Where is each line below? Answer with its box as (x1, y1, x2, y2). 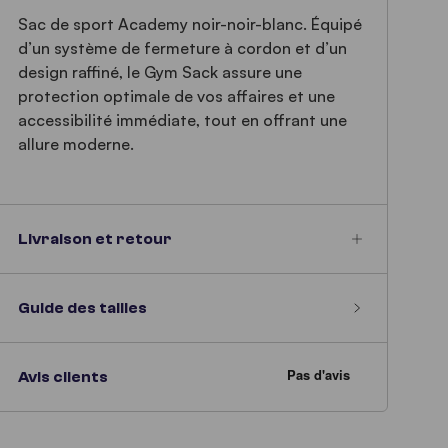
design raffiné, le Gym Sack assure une (18, 62, 303, 82)
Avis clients (18, 368, 109, 386)
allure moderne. (18, 134, 139, 154)
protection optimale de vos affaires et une (18, 86, 336, 106)
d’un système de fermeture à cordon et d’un (18, 38, 348, 58)
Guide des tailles (18, 299, 148, 317)
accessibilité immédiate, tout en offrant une (18, 110, 348, 130)
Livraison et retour (18, 230, 173, 248)
